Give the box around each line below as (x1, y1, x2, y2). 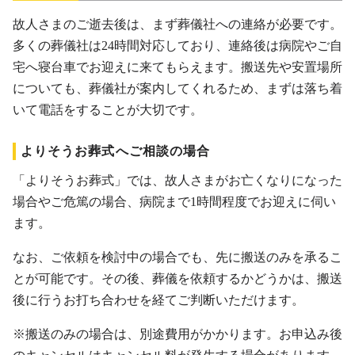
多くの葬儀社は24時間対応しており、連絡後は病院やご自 (13, 38, 342, 52)
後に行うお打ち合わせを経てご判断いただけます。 (13, 292, 304, 307)
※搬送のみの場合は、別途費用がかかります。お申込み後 (13, 326, 342, 341)
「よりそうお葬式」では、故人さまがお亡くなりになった (13, 173, 342, 187)
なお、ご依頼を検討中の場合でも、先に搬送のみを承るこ (13, 250, 342, 264)
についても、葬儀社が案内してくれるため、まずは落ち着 (13, 81, 342, 95)
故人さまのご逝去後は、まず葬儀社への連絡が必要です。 (13, 17, 342, 31)
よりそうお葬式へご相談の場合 (21, 143, 211, 158)
